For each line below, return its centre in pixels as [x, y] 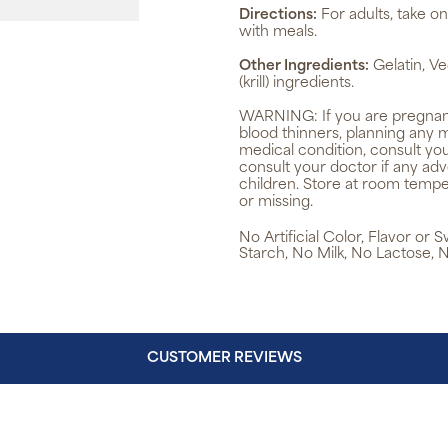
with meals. [278, 32]
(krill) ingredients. [296, 83]
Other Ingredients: [304, 66]
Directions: [278, 15]
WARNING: [280, 117]
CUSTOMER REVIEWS [224, 358]
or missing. [276, 202]
